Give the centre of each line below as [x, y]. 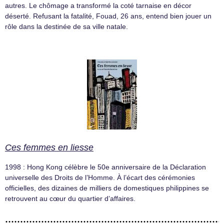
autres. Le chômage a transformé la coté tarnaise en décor [98, 6]
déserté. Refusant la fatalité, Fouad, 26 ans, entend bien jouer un [108, 16]
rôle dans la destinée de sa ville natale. [66, 27]
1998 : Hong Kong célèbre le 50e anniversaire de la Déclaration [105, 167]
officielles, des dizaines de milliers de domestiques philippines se [107, 188]
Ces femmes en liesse [49, 147]
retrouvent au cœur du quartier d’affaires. [70, 198]
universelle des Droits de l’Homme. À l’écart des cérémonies [100, 177]
